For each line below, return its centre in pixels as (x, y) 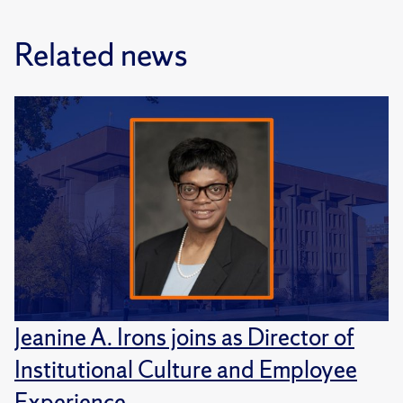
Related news (101, 55)
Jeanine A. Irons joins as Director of (184, 336)
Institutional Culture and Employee (186, 369)
